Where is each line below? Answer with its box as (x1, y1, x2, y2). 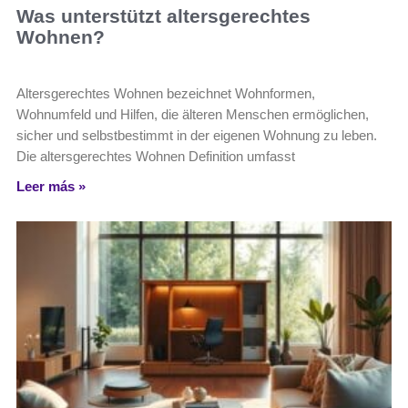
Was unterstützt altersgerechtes (16, 5, 311, 26)
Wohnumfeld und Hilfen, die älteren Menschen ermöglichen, (16, 107, 369, 122)
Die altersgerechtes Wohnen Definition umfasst (16, 148, 295, 164)
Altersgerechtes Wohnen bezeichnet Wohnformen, (16, 86, 315, 101)
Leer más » (16, 178, 86, 194)
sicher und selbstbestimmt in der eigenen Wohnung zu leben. (16, 127, 377, 143)
